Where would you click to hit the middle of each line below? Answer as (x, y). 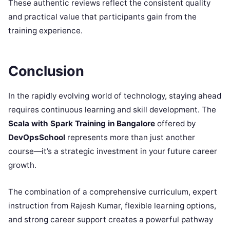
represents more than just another (130, 138)
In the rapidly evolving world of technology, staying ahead (115, 96)
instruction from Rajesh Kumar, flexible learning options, (112, 206)
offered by (175, 124)
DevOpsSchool (37, 138)
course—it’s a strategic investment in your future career (113, 151)
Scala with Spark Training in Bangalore (82, 124)
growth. (22, 165)
